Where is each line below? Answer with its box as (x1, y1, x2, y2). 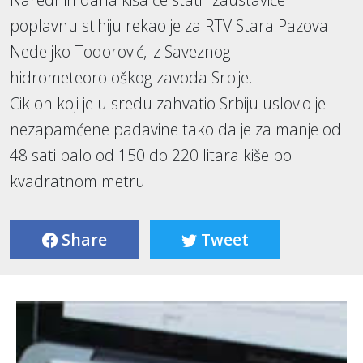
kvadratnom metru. (10, 170, 149, 193)
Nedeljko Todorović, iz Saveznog (10, 41, 231, 63)
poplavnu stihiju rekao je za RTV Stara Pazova (10, 15, 328, 37)
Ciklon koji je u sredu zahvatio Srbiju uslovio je (10, 92, 326, 115)
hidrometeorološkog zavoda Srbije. (10, 66, 253, 89)
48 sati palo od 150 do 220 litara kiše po (10, 144, 292, 167)
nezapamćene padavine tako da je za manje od (10, 118, 341, 141)
